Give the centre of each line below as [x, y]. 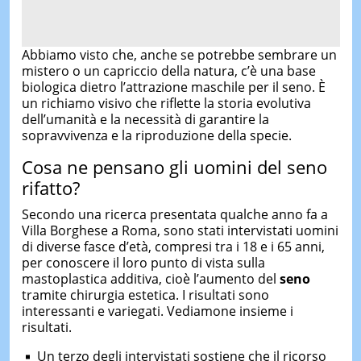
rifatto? [50, 187]
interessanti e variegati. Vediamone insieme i [157, 311]
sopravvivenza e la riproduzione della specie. [156, 135]
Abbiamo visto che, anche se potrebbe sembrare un [179, 54]
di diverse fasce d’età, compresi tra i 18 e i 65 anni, [173, 247]
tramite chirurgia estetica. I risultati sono [145, 295]
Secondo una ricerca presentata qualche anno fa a [174, 214]
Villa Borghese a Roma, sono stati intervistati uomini [180, 230]
